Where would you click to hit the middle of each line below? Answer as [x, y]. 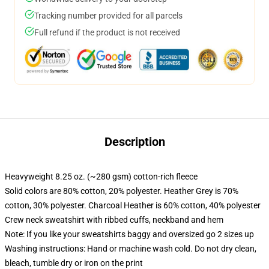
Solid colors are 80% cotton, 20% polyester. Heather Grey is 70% [122, 191]
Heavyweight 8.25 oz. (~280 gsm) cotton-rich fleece [101, 177]
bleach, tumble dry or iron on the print [74, 263]
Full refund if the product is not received [107, 32]
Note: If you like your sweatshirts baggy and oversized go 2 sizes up [129, 234]
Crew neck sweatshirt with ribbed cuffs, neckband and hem [114, 220]
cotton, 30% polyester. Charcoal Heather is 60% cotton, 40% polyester [133, 205]
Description [134, 142]
